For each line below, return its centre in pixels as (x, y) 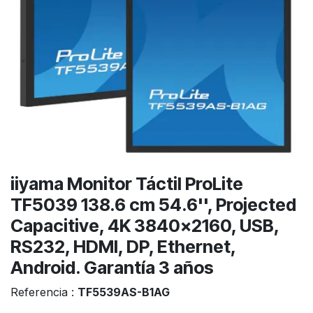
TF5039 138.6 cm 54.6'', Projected (153, 204)
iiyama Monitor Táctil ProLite (127, 183)
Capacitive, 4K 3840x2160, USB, (145, 225)
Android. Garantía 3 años (112, 267)
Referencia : (44, 292)
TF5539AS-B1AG (124, 292)
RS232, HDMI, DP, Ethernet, (123, 246)
